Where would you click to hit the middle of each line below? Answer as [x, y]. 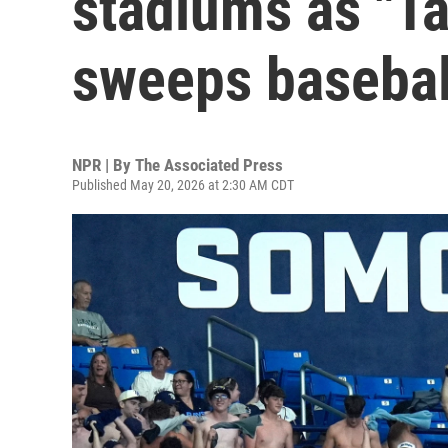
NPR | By [103, 165]
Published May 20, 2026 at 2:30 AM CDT [183, 185]
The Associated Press [209, 165]
